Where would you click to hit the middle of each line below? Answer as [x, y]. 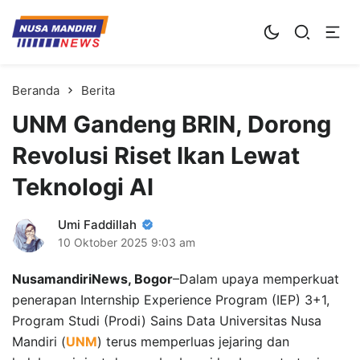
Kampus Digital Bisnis [126, 22]
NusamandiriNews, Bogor [92, 278]
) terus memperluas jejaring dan [193, 341]
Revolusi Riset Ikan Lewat [156, 155]
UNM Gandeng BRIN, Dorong [172, 124]
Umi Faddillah [97, 224]
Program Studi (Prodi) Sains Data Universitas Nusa [167, 320]
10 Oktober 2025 [103, 242]
